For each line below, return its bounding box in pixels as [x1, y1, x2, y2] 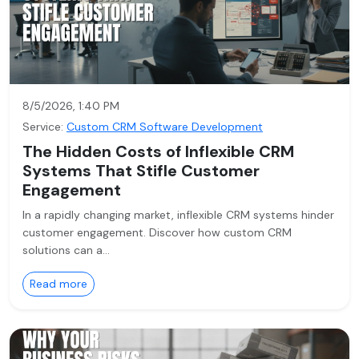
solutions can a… [22, 243, 110, 257]
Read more [30, 276, 87, 291]
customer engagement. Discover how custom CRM [22, 225, 292, 240]
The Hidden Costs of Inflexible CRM [22, 141, 294, 162]
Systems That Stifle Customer [22, 160, 260, 181]
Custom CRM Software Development [67, 119, 263, 134]
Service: [22, 119, 63, 134]
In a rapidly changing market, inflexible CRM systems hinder [22, 208, 334, 222]
